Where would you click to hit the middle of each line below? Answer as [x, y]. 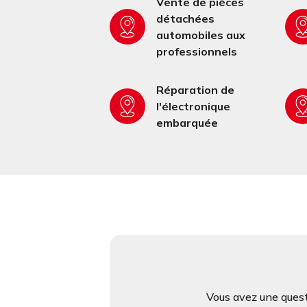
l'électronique [193, 106]
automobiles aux [201, 35]
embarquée [187, 123]
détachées [185, 19]
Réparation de [195, 90]
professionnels [197, 51]
